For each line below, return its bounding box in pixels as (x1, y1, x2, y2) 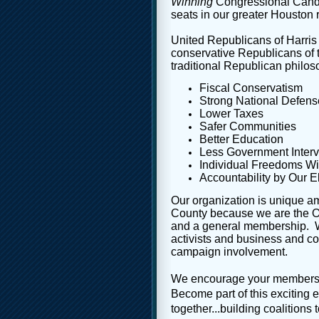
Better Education (199, 133, 283, 146)
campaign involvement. (171, 245, 288, 258)
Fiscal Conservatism (199, 82, 303, 95)
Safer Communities (199, 120, 296, 133)
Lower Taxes (199, 108, 263, 120)
